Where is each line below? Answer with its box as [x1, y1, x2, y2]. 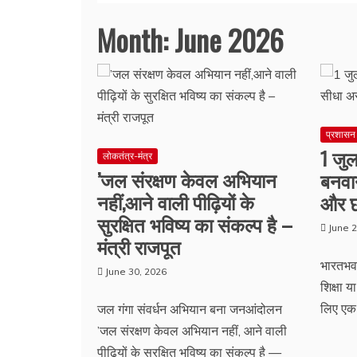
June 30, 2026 [105, 265, 167, 277]
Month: [97, 18, 175, 61]
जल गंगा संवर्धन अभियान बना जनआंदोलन [97, 301, 282, 317]
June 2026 [175, 18, 284, 61]
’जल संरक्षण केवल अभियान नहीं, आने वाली [97, 323, 287, 339]
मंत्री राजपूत [97, 232, 181, 261]
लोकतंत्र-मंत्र [103, 150, 152, 162]
